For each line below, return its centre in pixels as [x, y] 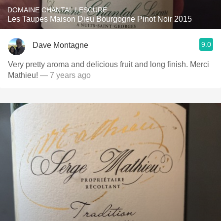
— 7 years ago [64, 75]
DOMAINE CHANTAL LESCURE [57, 10]
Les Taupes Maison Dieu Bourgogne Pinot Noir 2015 [100, 19]
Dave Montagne [60, 45]
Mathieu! [23, 75]
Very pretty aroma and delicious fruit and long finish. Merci [109, 64]
